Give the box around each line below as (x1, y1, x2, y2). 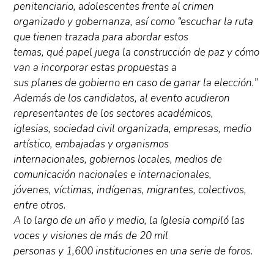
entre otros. (13, 198, 67, 213)
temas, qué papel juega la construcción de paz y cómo (13, 45, 260, 60)
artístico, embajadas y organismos (13, 137, 169, 152)
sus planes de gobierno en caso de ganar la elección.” (13, 76, 258, 91)
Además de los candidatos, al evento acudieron (13, 91, 231, 106)
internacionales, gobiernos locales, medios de (13, 152, 223, 167)
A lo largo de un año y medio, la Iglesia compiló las (13, 213, 245, 228)
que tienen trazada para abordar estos (13, 30, 189, 45)
